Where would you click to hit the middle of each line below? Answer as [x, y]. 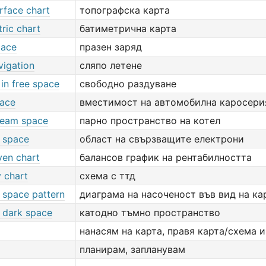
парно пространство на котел [150, 121]
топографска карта [125, 10]
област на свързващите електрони [162, 139]
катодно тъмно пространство [150, 213]
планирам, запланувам [132, 249]
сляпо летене [111, 65]
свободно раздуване [128, 84]
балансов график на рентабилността [166, 157]
